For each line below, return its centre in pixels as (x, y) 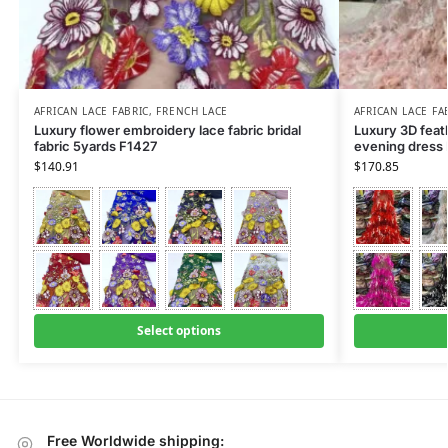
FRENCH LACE (192, 111)
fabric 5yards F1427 (95, 146)
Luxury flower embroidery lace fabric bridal (167, 130)
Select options (178, 331)
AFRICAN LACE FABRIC (91, 111)
